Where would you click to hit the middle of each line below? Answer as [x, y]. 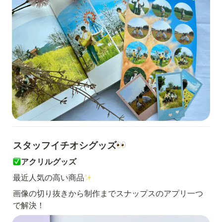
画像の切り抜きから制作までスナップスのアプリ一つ [108, 193]
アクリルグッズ [49, 162]
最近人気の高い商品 [49, 177]
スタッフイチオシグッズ [65, 145]
